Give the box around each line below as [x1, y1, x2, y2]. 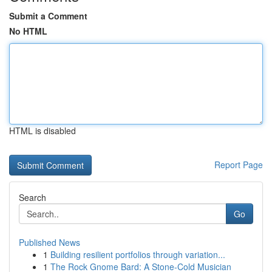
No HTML [9, 25, 47, 37]
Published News [19, 236, 80, 248]
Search [19, 191, 46, 203]
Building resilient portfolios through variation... [50, 248, 225, 260]
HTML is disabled [9, 124, 76, 137]
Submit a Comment [9, 10, 87, 22]
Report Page [214, 158, 263, 171]
